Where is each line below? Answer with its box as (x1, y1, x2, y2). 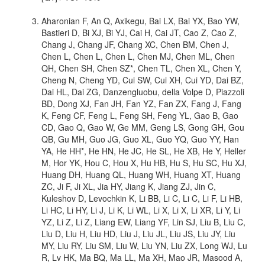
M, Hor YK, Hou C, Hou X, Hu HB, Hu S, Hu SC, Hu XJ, (41, 156, 247, 169)
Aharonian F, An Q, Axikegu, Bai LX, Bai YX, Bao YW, (41, 14, 240, 27)
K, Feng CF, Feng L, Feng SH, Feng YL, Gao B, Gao (41, 109, 238, 121)
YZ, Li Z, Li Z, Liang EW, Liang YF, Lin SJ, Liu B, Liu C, (41, 215, 245, 228)
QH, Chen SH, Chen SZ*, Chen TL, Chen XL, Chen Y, (41, 62, 241, 74)
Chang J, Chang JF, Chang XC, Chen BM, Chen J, (41, 38, 229, 50)
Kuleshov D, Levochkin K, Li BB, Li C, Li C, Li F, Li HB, (41, 192, 243, 204)
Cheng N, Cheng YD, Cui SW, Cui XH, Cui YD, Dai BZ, (41, 73, 244, 86)
